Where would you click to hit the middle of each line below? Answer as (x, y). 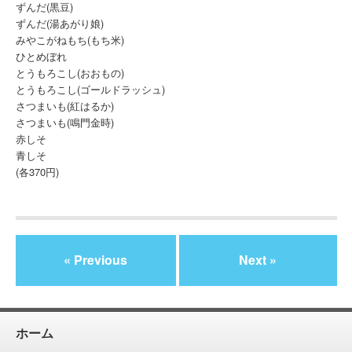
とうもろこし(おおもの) (70, 72)
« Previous (96, 260)
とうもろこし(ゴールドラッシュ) (90, 89)
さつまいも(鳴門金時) (64, 122)
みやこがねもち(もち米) (70, 39)
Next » (258, 260)
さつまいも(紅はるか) (64, 105)
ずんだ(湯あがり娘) (59, 23)
